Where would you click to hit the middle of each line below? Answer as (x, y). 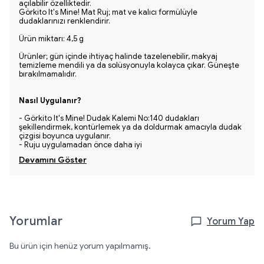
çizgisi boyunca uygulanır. (66, 136)
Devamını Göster (53, 160)
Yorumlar (36, 221)
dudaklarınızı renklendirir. (65, 21)
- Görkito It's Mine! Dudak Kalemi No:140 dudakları (109, 118)
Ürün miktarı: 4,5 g (51, 39)
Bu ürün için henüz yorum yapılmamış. (80, 246)
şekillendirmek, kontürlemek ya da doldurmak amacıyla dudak (130, 127)
